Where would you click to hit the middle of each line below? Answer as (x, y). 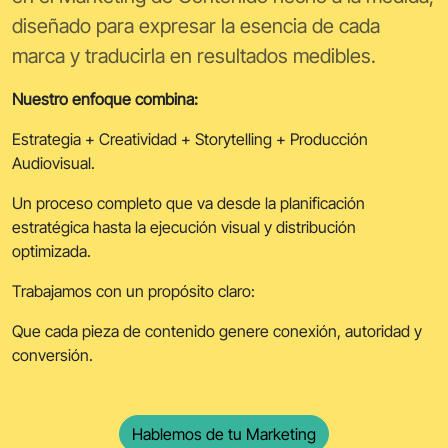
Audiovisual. (53, 162)
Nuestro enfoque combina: (105, 98)
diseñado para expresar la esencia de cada (196, 25)
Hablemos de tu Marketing (224, 433)
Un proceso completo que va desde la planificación (188, 202)
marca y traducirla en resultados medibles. (194, 55)
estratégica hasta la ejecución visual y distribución (184, 226)
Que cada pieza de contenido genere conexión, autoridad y (217, 330)
